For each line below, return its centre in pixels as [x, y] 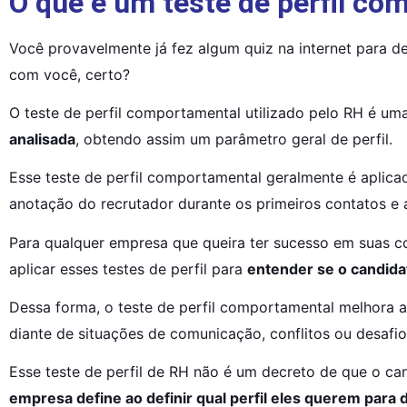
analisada [42, 139]
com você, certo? [69, 74]
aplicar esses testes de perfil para [128, 268]
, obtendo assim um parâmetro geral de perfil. [234, 139]
